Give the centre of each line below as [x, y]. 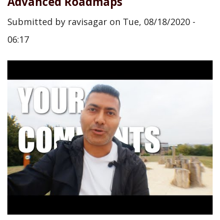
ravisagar [87, 22]
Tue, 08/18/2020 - [159, 22]
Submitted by [38, 22]
